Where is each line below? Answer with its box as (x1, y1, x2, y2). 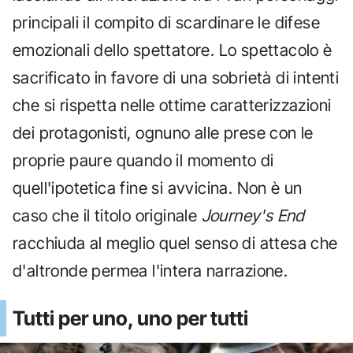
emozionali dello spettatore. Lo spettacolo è (13, 40, 333, 61)
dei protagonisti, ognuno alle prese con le (13, 123, 314, 143)
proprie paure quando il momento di (13, 150, 274, 171)
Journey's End (201, 206, 305, 226)
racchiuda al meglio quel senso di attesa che (13, 233, 338, 254)
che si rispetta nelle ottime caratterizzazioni (13, 95, 332, 116)
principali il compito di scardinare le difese (13, 13, 320, 33)
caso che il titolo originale (13, 206, 202, 226)
